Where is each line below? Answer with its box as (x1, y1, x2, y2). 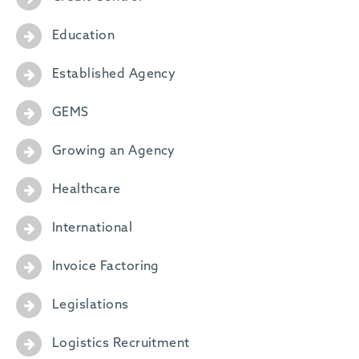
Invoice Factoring (51, 260, 159, 274)
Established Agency (51, 68, 176, 82)
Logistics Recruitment (51, 337, 190, 351)
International (51, 222, 133, 236)
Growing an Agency (51, 145, 175, 159)
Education (51, 30, 115, 43)
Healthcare (51, 184, 121, 197)
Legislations (51, 299, 129, 313)
